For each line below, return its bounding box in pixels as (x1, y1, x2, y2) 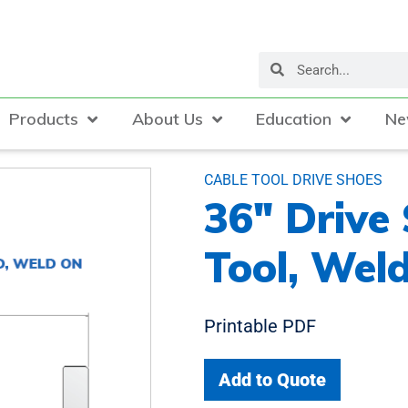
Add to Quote (219, 368, 326, 391)
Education (256, 107, 331, 129)
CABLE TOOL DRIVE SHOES (204, 170, 382, 189)
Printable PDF (204, 314, 316, 337)
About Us (131, 107, 203, 129)
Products (9, 107, 78, 129)
